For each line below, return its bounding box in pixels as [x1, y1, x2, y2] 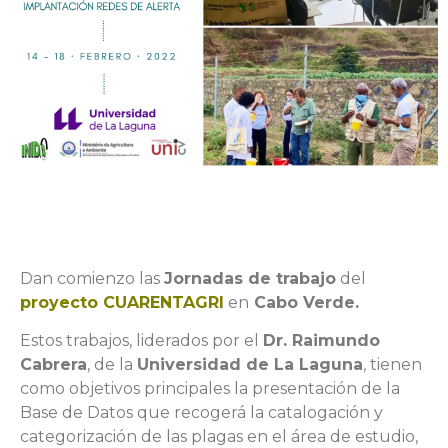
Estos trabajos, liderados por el [20, 331, 263, 351]
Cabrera [20, 355, 87, 375]
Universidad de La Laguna [137, 355, 363, 375]
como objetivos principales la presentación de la [20, 379, 400, 399]
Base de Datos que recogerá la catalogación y [20, 403, 383, 423]
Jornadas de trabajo [164, 268, 336, 288]
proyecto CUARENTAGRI [20, 292, 224, 312]
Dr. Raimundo [263, 331, 380, 351]
